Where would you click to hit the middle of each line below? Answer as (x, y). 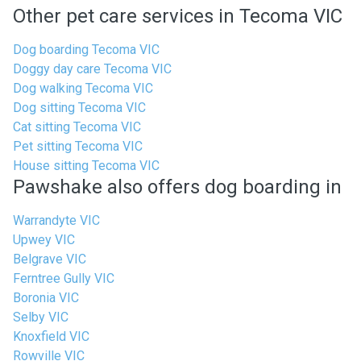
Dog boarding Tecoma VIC (86, 50)
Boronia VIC (46, 298)
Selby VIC (41, 317)
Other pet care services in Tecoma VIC (178, 16)
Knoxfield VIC (51, 336)
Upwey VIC (44, 240)
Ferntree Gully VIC (64, 278)
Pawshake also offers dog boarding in (177, 187)
